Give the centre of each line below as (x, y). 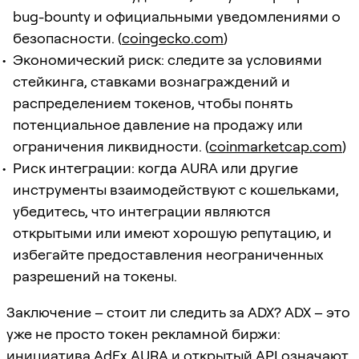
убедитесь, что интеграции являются (142, 211)
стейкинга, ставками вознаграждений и (151, 81)
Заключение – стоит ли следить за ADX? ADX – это (178, 312)
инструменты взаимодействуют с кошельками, (176, 189)
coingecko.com (173, 38)
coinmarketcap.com (276, 146)
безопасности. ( (67, 38)
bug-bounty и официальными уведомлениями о (177, 16)
